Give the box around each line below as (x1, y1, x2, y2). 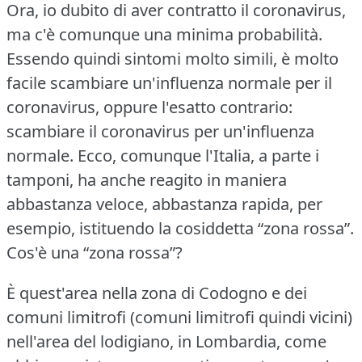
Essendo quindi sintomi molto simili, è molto (6, 47, 339, 69)
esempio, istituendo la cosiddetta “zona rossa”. (6, 217, 354, 239)
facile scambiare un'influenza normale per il (6, 71, 332, 94)
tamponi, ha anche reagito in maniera (6, 168, 287, 191)
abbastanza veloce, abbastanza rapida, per (6, 192, 322, 215)
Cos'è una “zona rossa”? (6, 241, 183, 263)
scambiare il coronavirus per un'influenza (6, 120, 314, 142)
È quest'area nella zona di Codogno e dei (6, 281, 307, 304)
